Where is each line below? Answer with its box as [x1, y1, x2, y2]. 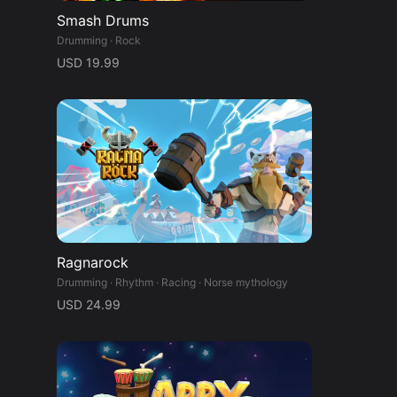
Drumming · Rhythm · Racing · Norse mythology [57, 276, 288, 290]
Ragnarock [57, 253, 128, 272]
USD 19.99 [57, 55, 120, 71]
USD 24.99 [57, 297, 121, 313]
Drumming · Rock [57, 34, 141, 48]
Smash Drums [57, 12, 149, 30]
